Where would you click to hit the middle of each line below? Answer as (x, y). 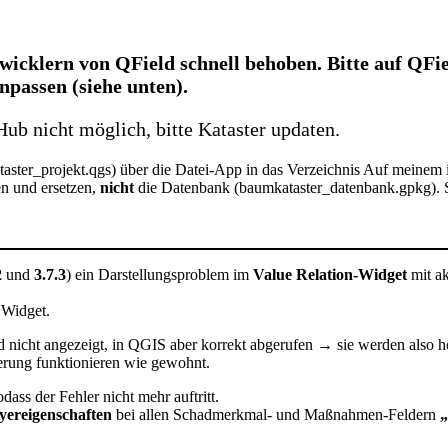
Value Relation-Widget (330, 274)
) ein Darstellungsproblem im (159, 274)
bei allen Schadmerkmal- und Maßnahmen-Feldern (276, 414)
